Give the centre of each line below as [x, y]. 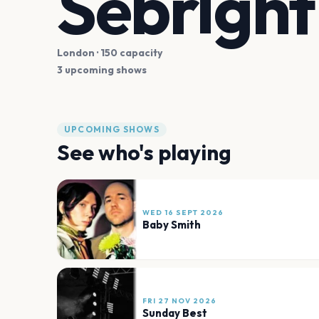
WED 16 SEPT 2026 [183, 212]
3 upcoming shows [102, 70]
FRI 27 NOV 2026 [179, 300]
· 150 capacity [129, 53]
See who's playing [144, 153]
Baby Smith [172, 224]
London [76, 53]
